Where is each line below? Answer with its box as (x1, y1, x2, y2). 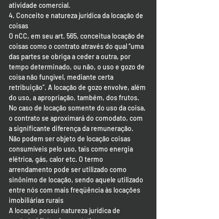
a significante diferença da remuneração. (9, 124, 135, 132)
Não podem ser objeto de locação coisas (9, 134, 132, 143)
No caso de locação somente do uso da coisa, (9, 104, 147, 112)
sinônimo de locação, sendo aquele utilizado (9, 175, 145, 184)
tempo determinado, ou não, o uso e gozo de (9, 63, 146, 71)
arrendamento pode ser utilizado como (9, 165, 128, 174)
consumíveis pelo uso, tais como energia (9, 145, 134, 153)
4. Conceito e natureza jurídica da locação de (9, 11, 145, 20)
